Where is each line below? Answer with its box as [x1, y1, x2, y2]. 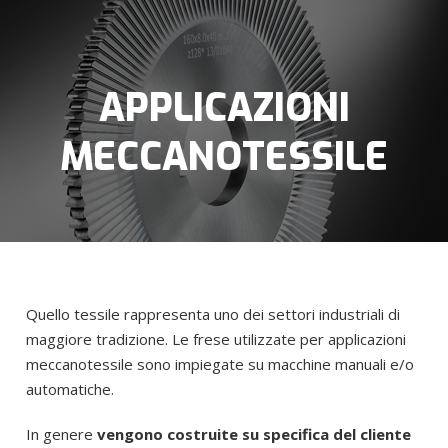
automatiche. [26, 379, 114, 399]
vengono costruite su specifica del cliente [97, 424, 411, 444]
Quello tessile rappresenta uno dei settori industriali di [26, 304, 400, 324]
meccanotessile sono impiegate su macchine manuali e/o [26, 354, 414, 374]
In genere [26, 424, 97, 444]
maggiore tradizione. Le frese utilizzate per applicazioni [26, 329, 406, 349]
